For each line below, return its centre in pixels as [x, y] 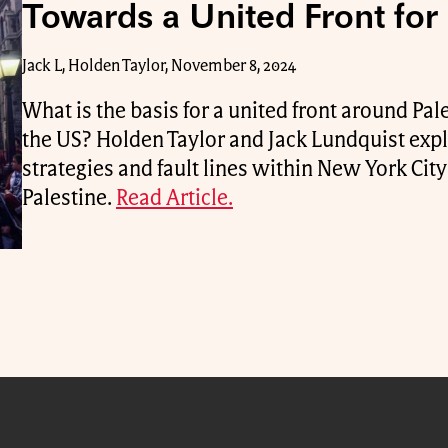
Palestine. [69, 199]
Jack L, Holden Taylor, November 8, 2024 [159, 66]
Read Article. [174, 199]
